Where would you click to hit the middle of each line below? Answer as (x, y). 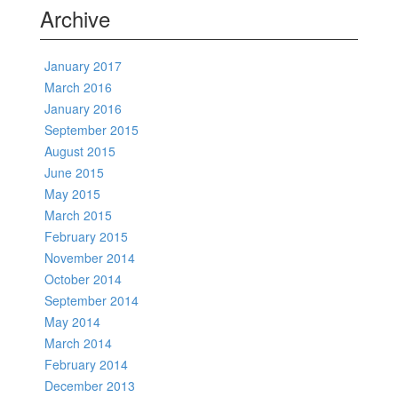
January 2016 (83, 108)
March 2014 (78, 343)
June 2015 (74, 172)
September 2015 (92, 130)
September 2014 (92, 300)
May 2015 (72, 194)
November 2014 (90, 258)
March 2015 (78, 215)
